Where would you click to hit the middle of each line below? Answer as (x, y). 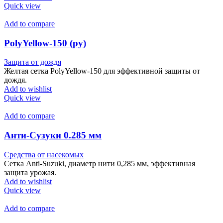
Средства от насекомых (44, 154)
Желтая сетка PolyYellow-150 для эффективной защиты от (102, 71)
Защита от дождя (33, 62)
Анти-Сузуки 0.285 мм (53, 135)
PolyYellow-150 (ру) (45, 43)
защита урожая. (30, 172)
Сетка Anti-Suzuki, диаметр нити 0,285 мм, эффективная (100, 163)
